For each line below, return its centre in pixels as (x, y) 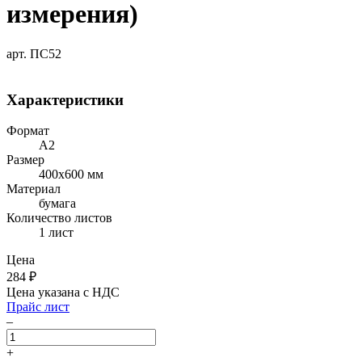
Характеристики (65, 99)
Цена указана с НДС (63, 293)
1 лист (56, 233)
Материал (34, 189)
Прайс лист (38, 307)
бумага (57, 204)
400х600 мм (71, 175)
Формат (28, 131)
